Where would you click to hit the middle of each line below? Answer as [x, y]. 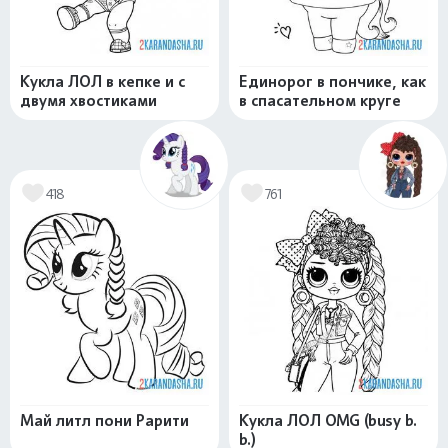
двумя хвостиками [88, 100]
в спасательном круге [320, 100]
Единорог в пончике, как [332, 81]
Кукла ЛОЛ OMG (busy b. [328, 420]
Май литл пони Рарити [104, 420]
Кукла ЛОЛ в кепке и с [102, 81]
